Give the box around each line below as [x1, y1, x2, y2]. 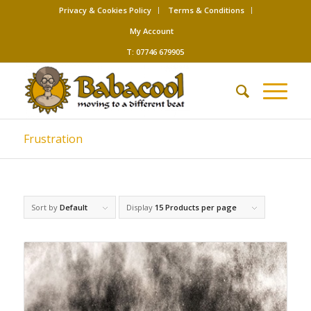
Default [59, 202, 87, 212]
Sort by [31, 202, 60, 212]
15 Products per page [154, 202, 237, 212]
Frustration [23, 131, 83, 146]
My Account [130, 26, 174, 36]
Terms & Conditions [167, 5, 244, 15]
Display [126, 202, 155, 212]
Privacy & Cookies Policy [58, 5, 151, 15]
